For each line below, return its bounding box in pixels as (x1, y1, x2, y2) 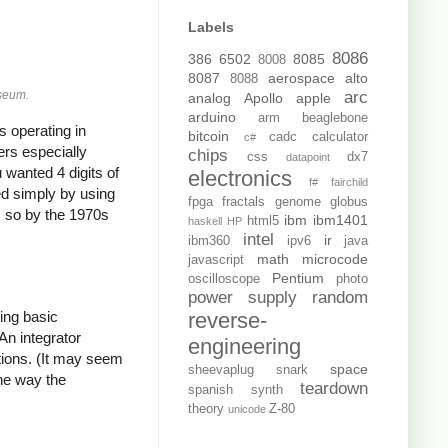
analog (188, 90, 231, 107)
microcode (302, 251, 368, 268)
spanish (188, 383, 233, 398)
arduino (188, 109, 236, 126)
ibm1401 (313, 212, 368, 229)
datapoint (286, 151, 330, 164)
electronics (188, 166, 292, 192)
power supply (188, 288, 297, 308)
